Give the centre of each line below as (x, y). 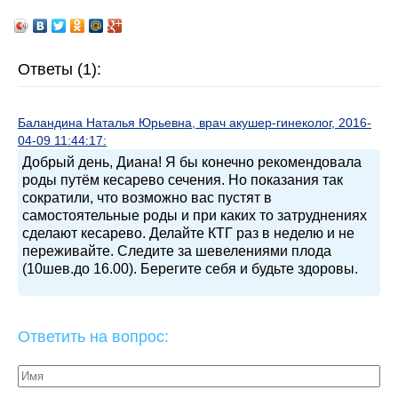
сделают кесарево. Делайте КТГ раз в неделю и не (188, 233)
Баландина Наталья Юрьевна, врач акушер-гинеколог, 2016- (195, 123)
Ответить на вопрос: (93, 337)
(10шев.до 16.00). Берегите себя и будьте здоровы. (190, 269)
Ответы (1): (60, 69)
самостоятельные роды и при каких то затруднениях (195, 215)
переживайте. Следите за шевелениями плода (177, 251)
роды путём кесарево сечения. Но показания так (183, 180)
